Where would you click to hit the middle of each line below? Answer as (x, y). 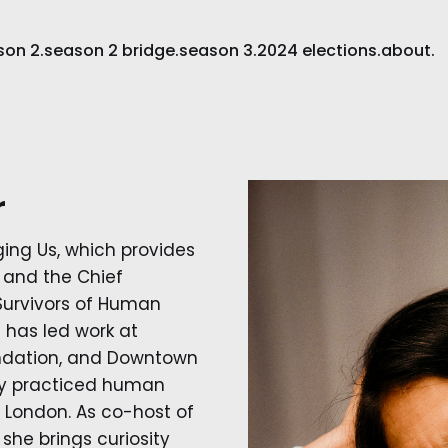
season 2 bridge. (112, 50)
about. (408, 50)
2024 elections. (319, 50)
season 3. (218, 50)
